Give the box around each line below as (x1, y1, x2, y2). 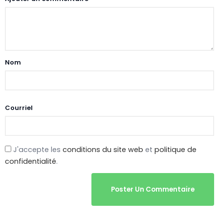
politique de (154, 145, 197, 154)
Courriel (5, 103, 33, 112)
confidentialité (5, 156, 56, 166)
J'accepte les (11, 145, 63, 154)
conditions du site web (63, 145, 143, 154)
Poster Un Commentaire (111, 185, 195, 194)
